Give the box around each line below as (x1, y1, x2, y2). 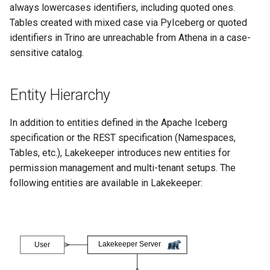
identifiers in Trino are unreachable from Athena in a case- (10, 31, 251, 43)
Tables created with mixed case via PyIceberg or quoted (10, 16, 247, 28)
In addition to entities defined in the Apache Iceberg (10, 116, 227, 128)
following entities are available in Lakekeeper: (10, 177, 202, 189)
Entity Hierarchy (10, 86, 110, 104)
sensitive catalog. (10, 46, 84, 58)
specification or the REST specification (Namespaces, (10, 131, 236, 143)
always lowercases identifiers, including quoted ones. (10, 1, 235, 13)
